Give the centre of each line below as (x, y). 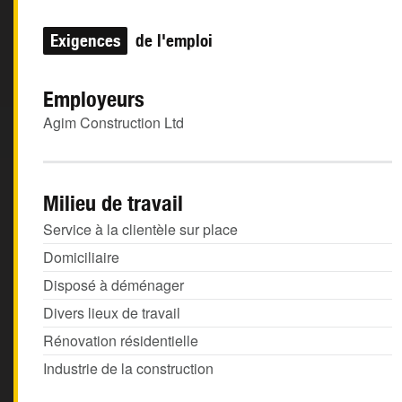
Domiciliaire (81, 257)
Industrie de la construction (128, 368)
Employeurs (94, 99)
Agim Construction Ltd (114, 122)
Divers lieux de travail (112, 313)
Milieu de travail (113, 203)
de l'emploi (172, 40)
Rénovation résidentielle (121, 341)
